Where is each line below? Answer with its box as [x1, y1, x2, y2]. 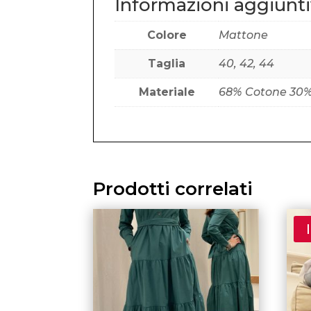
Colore [146, 28, 187, 42]
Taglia [148, 56, 186, 70]
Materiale [138, 85, 195, 99]
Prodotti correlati [93, 177, 253, 200]
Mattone [219, 28, 269, 42]
